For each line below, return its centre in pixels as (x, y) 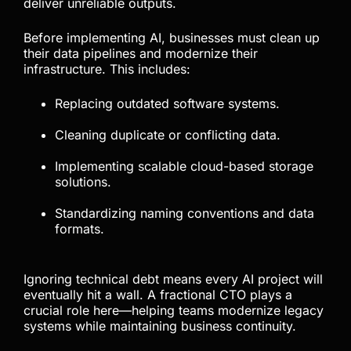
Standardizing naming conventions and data (185, 213)
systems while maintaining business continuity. (160, 326)
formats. (80, 229)
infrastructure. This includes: (107, 69)
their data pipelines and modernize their (141, 54)
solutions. (83, 182)
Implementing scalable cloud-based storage (184, 166)
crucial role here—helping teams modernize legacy (174, 311)
